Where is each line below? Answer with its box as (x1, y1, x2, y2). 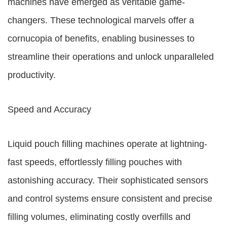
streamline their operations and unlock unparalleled (8, 52, 214, 62)
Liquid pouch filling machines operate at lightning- (8, 139, 207, 149)
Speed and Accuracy (8, 104, 91, 115)
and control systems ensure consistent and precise (8, 194, 212, 204)
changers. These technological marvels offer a (8, 15, 194, 25)
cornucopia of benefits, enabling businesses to (8, 33, 195, 44)
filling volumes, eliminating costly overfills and (8, 212, 191, 222)
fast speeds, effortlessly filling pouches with (8, 157, 182, 167)
